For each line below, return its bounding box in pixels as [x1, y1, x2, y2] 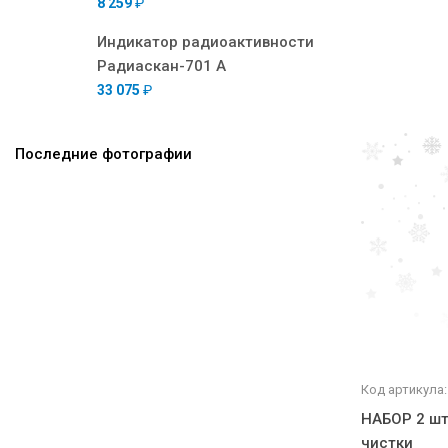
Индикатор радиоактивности [97, 33, 314, 51]
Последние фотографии [15, 145, 192, 163]
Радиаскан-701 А [97, 57, 226, 75]
